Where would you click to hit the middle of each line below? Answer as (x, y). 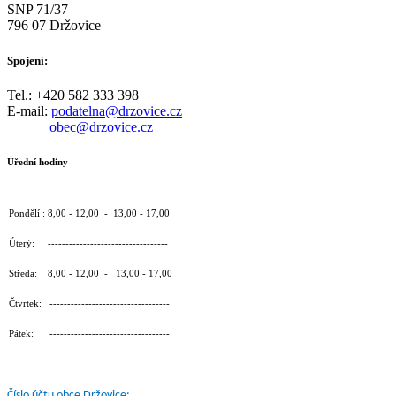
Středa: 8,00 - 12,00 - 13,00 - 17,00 (91, 274)
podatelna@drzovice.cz (117, 110)
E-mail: (29, 110)
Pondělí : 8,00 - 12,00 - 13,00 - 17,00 (89, 213)
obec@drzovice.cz (101, 126)
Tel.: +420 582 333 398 (73, 95)
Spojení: (27, 60)
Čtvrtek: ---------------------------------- (89, 304)
